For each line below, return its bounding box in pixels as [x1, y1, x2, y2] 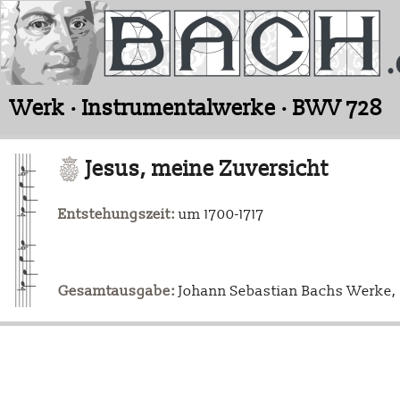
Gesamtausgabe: [58, 282, 175, 301]
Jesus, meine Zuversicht [80, 156, 329, 183]
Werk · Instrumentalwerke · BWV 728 [11, 96, 383, 121]
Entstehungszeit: [58, 205, 175, 224]
